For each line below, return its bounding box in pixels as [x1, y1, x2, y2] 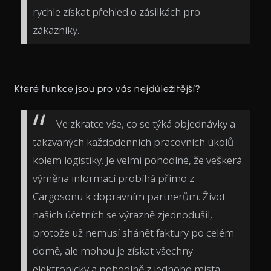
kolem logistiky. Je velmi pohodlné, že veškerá [33, 153, 242, 168]
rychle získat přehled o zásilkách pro [33, 4, 200, 19]
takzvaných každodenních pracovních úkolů [33, 135, 233, 149]
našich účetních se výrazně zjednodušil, [33, 207, 212, 222]
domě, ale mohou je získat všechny [33, 244, 193, 258]
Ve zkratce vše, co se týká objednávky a [56, 117, 235, 131]
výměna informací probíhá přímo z [33, 171, 194, 186]
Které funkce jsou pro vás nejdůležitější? [15, 83, 201, 95]
